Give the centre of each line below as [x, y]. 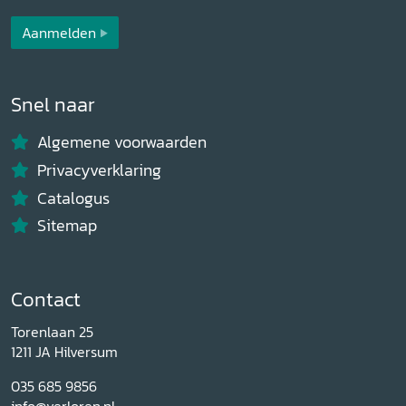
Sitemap [67, 226]
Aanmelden [59, 32]
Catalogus [73, 198]
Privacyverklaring [99, 170]
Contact [46, 300]
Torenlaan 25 [52, 332]
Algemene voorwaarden [121, 143]
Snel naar [53, 104]
